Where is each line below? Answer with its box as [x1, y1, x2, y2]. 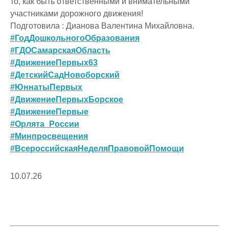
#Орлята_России [10, 119, 79, 128]
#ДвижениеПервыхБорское [10, 95, 123, 104]
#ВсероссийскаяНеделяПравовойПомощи [10, 144, 184, 153]
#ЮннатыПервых [10, 82, 82, 91]
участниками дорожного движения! [10, 9, 143, 18]
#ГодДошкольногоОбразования [10, 33, 140, 42]
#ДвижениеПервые [10, 107, 88, 116]
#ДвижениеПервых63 [10, 58, 98, 67]
